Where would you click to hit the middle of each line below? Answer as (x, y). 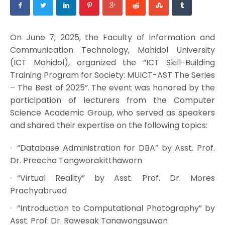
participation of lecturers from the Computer (113, 100)
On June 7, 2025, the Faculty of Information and (113, 37)
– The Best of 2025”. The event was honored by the (113, 87)
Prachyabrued (38, 190)
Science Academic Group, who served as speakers (113, 113)
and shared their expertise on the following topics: (108, 125)
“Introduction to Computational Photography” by (116, 208)
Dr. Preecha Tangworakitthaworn (76, 160)
